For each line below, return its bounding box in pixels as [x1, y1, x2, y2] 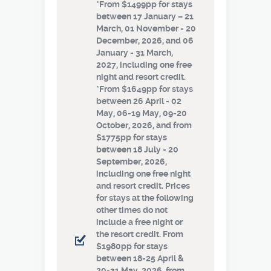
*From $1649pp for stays [96, 84, 193, 94]
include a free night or [96, 217, 183, 227]
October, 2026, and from [96, 120, 192, 130]
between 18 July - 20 [96, 145, 178, 154]
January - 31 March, [96, 48, 173, 57]
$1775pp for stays [96, 132, 167, 142]
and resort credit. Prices [96, 181, 190, 191]
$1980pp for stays [96, 241, 168, 251]
